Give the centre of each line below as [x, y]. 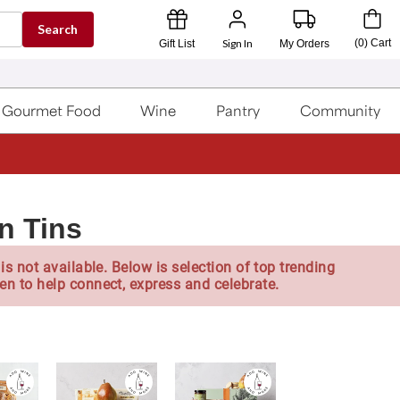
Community [340, 111]
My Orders [305, 43]
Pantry [238, 111]
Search [58, 29]
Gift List [177, 43]
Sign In [237, 43]
